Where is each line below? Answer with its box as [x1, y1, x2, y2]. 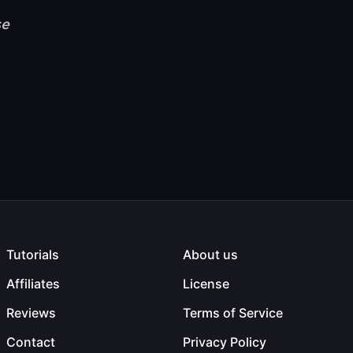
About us [183, 247, 238, 262]
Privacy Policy [183, 334, 266, 350]
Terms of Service [183, 305, 283, 321]
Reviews [6, 305, 56, 321]
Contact [6, 334, 55, 350]
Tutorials [6, 247, 59, 262]
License [183, 276, 229, 292]
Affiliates [6, 276, 60, 292]
